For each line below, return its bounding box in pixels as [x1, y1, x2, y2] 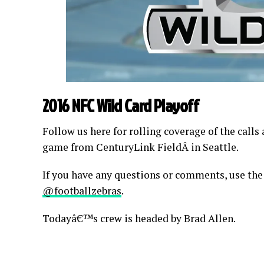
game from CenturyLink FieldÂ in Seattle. [42, 140, 239, 154]
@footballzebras [42, 184, 121, 198]
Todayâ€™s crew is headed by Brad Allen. [42, 212, 236, 226]
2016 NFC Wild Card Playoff [42, 94, 199, 118]
